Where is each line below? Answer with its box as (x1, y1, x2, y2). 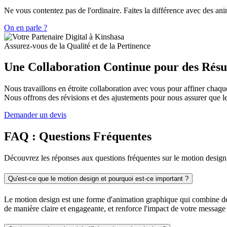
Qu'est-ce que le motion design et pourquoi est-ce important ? (8, 175, 188, 183)
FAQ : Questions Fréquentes (4, 130, 152, 143)
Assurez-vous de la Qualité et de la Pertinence (4, 41, 150, 50)
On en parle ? (4, 23, 47, 32)
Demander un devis (4, 110, 66, 120)
